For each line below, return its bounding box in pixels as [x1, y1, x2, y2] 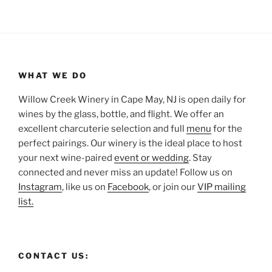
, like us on [62, 182, 107, 193]
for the [211, 123, 242, 135]
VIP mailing [197, 182, 246, 193]
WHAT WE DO [18, 70, 87, 80]
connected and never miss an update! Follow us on [18, 167, 233, 178]
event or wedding [114, 152, 189, 164]
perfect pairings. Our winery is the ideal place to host [18, 138, 242, 149]
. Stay [189, 152, 212, 164]
